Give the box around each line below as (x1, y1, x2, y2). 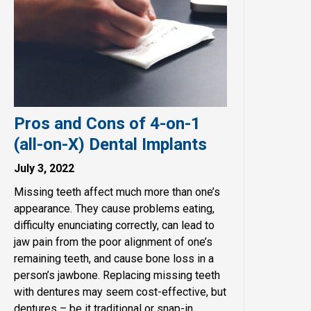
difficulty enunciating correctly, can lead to (13, 219, 215, 233)
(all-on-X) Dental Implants (13, 135, 207, 155)
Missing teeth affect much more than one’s (13, 185, 220, 199)
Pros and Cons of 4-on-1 (13, 114, 201, 134)
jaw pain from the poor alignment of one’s (13, 235, 212, 249)
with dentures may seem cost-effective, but (13, 285, 226, 299)
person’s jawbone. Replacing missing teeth (13, 269, 220, 283)
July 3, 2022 (13, 162, 74, 176)
